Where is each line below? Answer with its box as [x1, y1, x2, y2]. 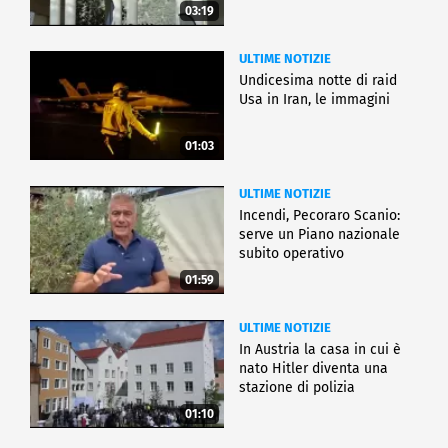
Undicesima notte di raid [239, 72, 397, 90]
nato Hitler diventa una [239, 359, 388, 377]
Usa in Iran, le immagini [239, 91, 390, 109]
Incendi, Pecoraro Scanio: [239, 206, 400, 224]
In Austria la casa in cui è [239, 340, 401, 358]
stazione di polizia [239, 378, 355, 396]
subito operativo [239, 244, 344, 262]
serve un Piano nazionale [239, 225, 400, 243]
